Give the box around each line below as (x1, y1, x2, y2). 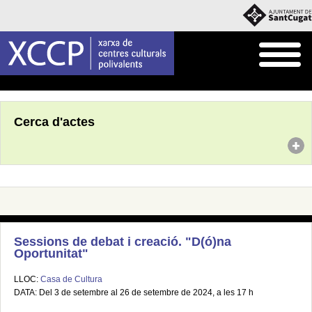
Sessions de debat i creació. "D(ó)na (14, 235, 231, 249)
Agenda (22, 79, 52, 88)
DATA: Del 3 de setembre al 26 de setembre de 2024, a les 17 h (14, 288, 253, 297)
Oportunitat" (14, 247, 88, 260)
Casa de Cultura (40, 274, 102, 284)
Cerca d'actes (14, 115, 95, 129)
